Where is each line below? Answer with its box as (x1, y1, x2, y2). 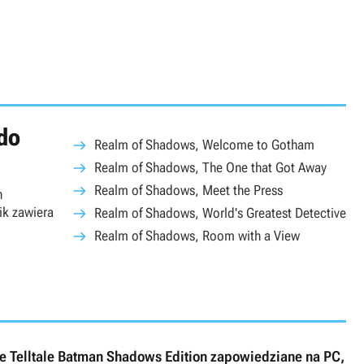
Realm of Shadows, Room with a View (94, 227, 300, 244)
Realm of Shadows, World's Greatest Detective (94, 205, 346, 221)
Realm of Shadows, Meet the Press (94, 182, 283, 198)
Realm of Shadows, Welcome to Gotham (94, 136, 314, 153)
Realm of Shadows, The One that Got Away (94, 159, 327, 175)
